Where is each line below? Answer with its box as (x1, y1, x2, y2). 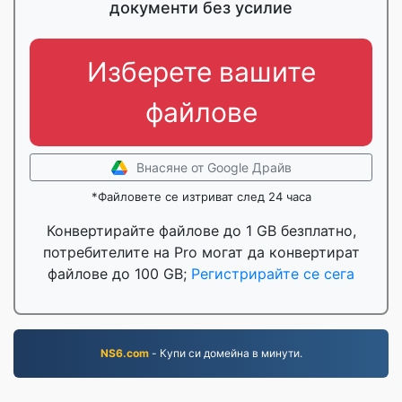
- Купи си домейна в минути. (148, 346, 302, 360)
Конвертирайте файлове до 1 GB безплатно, (46, 222, 356, 240)
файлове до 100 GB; (48, 265, 191, 283)
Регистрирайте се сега (191, 265, 354, 283)
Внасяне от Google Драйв (135, 160, 292, 175)
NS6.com (100, 346, 149, 360)
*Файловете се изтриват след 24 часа (91, 189, 311, 204)
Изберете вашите (86, 56, 316, 88)
